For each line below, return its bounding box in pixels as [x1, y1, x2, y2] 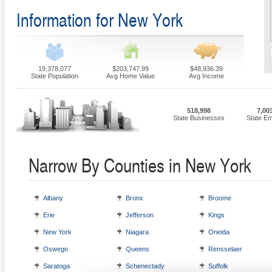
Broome [208, 194, 231, 202]
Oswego [43, 245, 68, 253]
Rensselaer [208, 245, 242, 253]
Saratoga [43, 262, 70, 270]
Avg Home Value [106, 72, 155, 80]
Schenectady [126, 262, 165, 270]
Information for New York [16, 7, 183, 32]
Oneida [208, 228, 229, 236]
